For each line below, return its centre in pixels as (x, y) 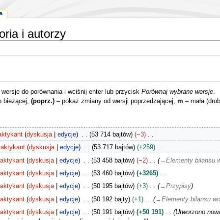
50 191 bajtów (113, 212)
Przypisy (178, 186)
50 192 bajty (110, 199)
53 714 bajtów (111, 135)
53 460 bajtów (113, 173)
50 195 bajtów (113, 186)
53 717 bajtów (113, 148)
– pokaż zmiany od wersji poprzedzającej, (116, 101)
